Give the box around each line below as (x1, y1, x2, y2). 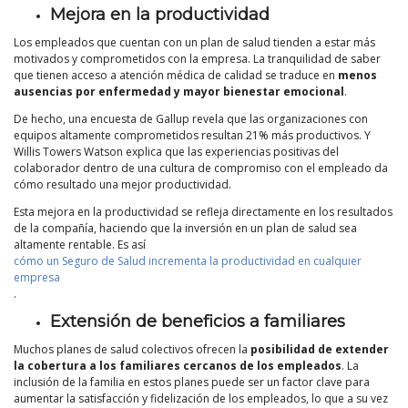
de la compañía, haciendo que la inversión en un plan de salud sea (14, 219, 357, 236)
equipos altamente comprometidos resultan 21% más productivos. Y (14, 127, 371, 143)
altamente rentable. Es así (14, 236, 146, 252)
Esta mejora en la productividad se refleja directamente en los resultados (14, 203, 393, 219)
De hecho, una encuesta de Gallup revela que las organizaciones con (14, 110, 368, 127)
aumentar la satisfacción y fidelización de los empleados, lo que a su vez (14, 390, 388, 406)
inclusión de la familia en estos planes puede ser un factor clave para (14, 373, 370, 390)
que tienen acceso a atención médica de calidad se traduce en (14, 66, 338, 83)
